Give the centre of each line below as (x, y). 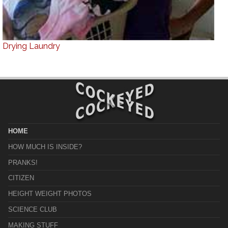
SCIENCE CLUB (32, 210)
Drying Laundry (31, 46)
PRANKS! (23, 162)
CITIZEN (21, 178)
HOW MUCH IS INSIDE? (45, 147)
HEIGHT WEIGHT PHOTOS (50, 194)
